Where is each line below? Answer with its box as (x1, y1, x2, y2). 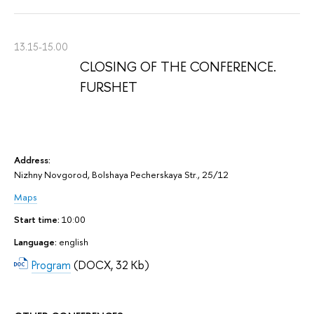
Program (32, 257, 71, 273)
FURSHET (80, 78, 137, 97)
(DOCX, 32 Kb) (71, 257, 149, 273)
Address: (14, 153, 50, 167)
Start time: (14, 212, 62, 226)
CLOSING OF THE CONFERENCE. (80, 57, 276, 76)
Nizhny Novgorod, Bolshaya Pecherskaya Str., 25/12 (14, 168, 228, 182)
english (59, 235, 88, 248)
